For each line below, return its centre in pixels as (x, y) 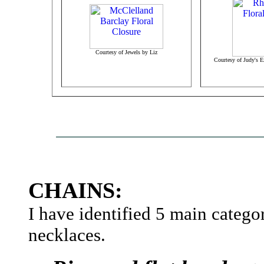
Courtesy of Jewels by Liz (126, 52)
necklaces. (67, 235)
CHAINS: (75, 190)
